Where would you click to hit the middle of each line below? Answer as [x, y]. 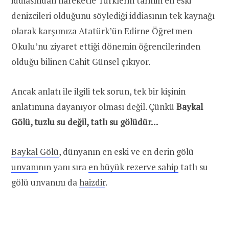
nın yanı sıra [63, 167]
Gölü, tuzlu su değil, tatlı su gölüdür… [85, 122]
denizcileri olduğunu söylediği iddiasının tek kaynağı [113, 15]
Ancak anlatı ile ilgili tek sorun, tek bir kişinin [98, 91]
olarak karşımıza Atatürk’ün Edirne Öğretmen [102, 31]
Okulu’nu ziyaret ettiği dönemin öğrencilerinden [106, 46]
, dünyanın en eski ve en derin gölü [126, 151]
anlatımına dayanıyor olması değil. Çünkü [94, 106]
